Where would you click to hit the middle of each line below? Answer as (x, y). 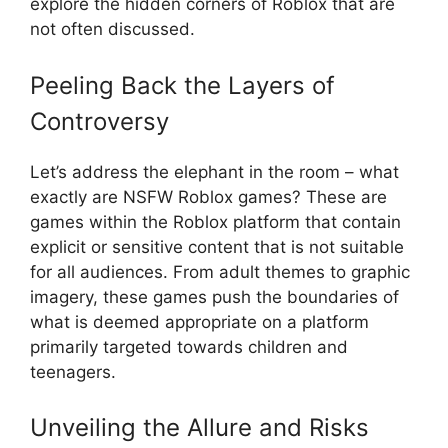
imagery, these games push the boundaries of (214, 296)
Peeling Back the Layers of (182, 85)
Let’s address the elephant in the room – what (214, 171)
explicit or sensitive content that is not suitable (217, 246)
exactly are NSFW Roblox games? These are (208, 196)
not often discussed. (112, 29)
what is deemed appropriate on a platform (199, 321)
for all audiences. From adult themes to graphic (220, 271)
